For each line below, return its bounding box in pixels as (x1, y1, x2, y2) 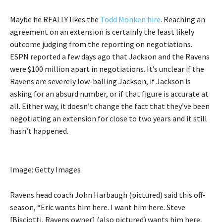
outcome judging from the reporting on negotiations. (10, 39, 192, 50)
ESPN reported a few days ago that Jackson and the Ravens (10, 52, 210, 62)
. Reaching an (161, 14, 205, 25)
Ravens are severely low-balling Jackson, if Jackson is (10, 76, 191, 87)
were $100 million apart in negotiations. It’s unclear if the (10, 64, 204, 74)
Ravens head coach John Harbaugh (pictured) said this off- (10, 190, 206, 200)
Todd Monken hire (100, 14, 161, 25)
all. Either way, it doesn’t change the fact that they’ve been (10, 101, 210, 111)
